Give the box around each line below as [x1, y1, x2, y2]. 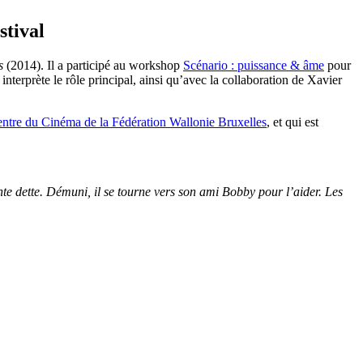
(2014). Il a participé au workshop [3, 58, 183, 73]
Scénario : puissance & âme [183, 58, 324, 73]
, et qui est [267, 115, 318, 130]
